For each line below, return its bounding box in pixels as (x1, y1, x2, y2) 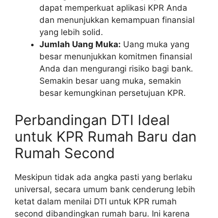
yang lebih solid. (39, 27, 103, 37)
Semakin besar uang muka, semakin (39, 76, 181, 86)
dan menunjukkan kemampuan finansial (39, 15, 195, 25)
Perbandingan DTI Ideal (15, 111, 170, 128)
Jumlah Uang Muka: (39, 39, 121, 50)
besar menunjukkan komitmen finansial (39, 52, 192, 62)
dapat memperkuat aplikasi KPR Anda (39, 3, 187, 13)
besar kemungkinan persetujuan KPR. (39, 88, 186, 98)
